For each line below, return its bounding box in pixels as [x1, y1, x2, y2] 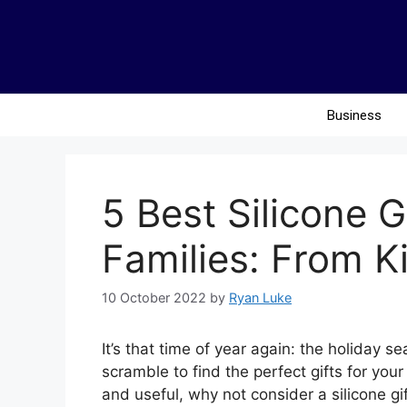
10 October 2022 [102, 289, 206, 305]
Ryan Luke [229, 289, 292, 305]
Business [326, 106, 382, 124]
